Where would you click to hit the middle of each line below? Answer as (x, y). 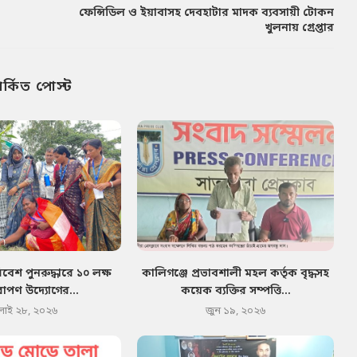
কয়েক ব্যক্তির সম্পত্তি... (235, 292)
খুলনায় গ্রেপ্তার (299, 28)
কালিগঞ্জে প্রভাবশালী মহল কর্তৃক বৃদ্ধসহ (236, 274)
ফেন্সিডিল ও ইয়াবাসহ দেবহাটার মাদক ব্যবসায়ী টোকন (206, 13)
